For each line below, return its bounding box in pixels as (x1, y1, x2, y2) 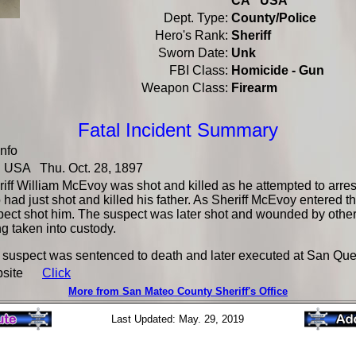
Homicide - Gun (231, 64, 324, 77)
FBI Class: (169, 64, 228, 77)
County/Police (231, 11, 316, 25)
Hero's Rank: (155, 29, 228, 42)
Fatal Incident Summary (78, 119, 278, 141)
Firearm (231, 81, 277, 95)
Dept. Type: (164, 11, 228, 25)
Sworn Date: (158, 46, 228, 60)
